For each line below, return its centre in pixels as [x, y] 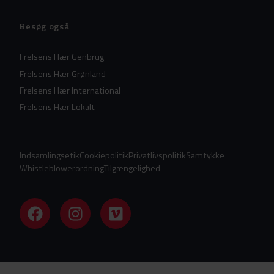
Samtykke [206, 155]
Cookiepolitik [104, 155]
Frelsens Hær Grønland [63, 74]
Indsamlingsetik [50, 155]
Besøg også [45, 26]
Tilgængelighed [132, 168]
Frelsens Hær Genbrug [62, 57]
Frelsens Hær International [70, 90]
